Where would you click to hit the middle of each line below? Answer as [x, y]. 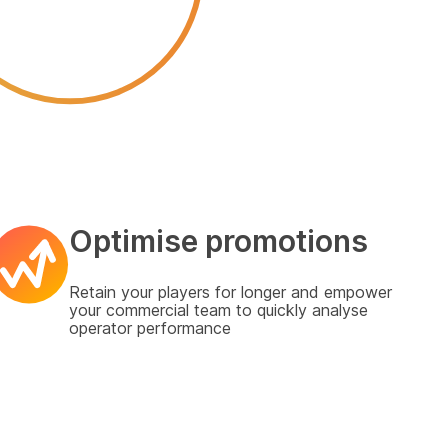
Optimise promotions [219, 241]
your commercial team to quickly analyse [219, 310]
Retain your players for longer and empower [231, 292]
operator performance [150, 328]
